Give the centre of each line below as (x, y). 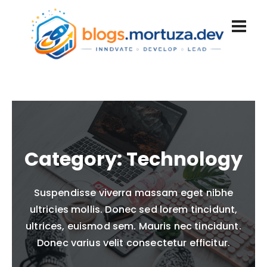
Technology (184, 159)
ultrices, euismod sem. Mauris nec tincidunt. (133, 226)
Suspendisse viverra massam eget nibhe (133, 193)
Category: (75, 159)
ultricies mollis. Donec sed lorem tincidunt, (133, 210)
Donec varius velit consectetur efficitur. (133, 243)
